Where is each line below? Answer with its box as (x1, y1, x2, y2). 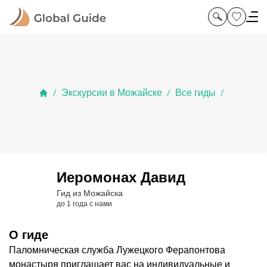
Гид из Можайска (57, 188, 123, 198)
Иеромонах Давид (57, 169, 185, 185)
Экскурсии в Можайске (61, 88, 162, 98)
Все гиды (175, 88, 216, 98)
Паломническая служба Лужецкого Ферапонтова (9, 245, 225, 255)
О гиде (9, 228, 48, 241)
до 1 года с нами (57, 200, 112, 208)
